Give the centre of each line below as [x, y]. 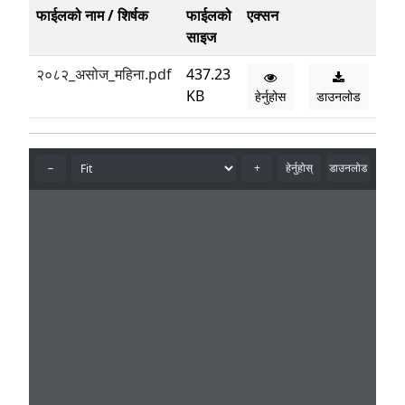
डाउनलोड [339, 96]
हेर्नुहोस [270, 96]
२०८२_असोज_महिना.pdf [104, 74]
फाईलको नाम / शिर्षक [92, 15]
